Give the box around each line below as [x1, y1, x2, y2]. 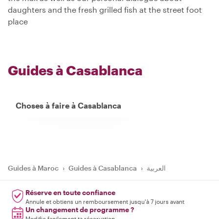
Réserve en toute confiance [25, 188, 115, 197]
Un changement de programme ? [25, 205, 134, 214]
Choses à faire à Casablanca [16, 101, 121, 110]
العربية [147, 164, 166, 173]
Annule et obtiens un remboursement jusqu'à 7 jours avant [25, 198, 184, 205]
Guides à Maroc [8, 164, 59, 173]
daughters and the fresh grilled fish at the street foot [8, 5, 202, 15]
